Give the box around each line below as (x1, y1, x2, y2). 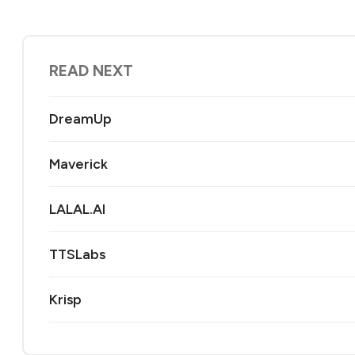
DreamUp (49, 110, 112, 127)
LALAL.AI (49, 200, 105, 217)
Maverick (49, 155, 108, 172)
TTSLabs (49, 246, 105, 262)
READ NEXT (49, 62, 133, 81)
